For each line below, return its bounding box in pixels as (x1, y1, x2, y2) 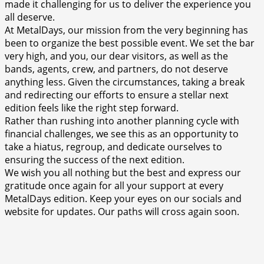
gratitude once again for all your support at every (5, 179, 223, 192)
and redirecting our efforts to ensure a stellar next (5, 88, 229, 101)
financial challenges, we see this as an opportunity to (5, 127, 239, 140)
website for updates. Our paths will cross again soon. (5, 204, 239, 218)
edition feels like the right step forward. (5, 101, 179, 114)
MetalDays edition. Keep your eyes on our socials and (5, 192, 242, 205)
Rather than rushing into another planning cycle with (5, 114, 239, 127)
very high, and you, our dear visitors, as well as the (5, 49, 228, 62)
